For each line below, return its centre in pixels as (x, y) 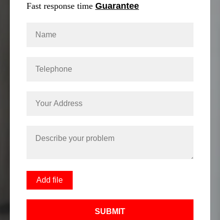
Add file (50, 180)
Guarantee (117, 6)
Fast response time (61, 6)
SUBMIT (110, 211)
